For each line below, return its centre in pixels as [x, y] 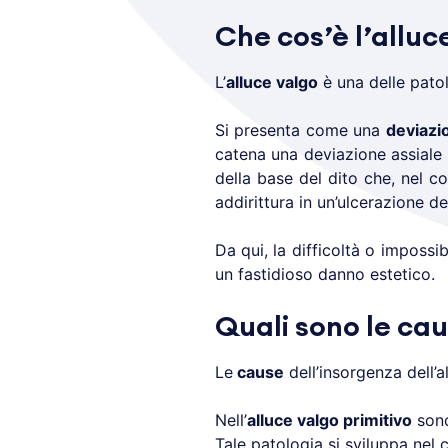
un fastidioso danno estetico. [324, 274]
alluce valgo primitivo [329, 420]
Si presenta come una [300, 130]
